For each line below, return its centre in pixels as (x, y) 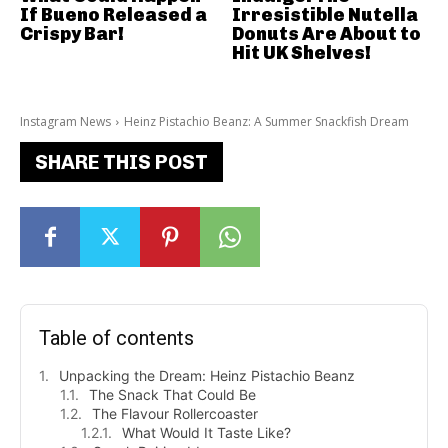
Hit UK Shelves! (301, 53)
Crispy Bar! (72, 34)
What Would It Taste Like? (206, 433)
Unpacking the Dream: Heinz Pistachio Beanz (207, 376)
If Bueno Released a (113, 15)
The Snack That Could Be (172, 395)
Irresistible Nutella (324, 15)
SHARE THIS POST (121, 162)
